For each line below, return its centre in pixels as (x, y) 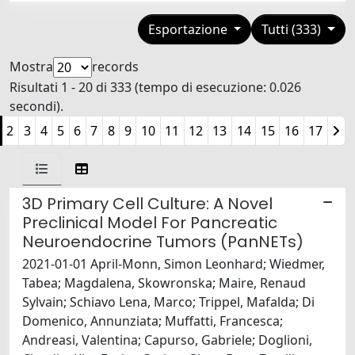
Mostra (31, 67)
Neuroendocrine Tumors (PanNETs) (163, 242)
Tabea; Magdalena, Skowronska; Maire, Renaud (164, 283)
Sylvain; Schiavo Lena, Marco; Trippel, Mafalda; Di (168, 302)
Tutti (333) (293, 30)
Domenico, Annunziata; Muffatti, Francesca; (153, 321)
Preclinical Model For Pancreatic (150, 223)
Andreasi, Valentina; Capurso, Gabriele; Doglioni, (167, 340)
